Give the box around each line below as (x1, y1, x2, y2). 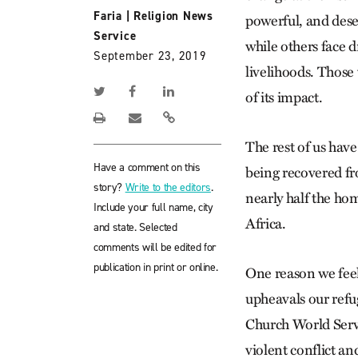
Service (93, 28, 137, 44)
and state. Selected (93, 220, 177, 235)
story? (93, 180, 125, 195)
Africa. (245, 215, 286, 233)
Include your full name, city (93, 200, 213, 215)
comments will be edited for (93, 240, 217, 255)
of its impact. (245, 89, 323, 106)
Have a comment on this (93, 160, 201, 175)
